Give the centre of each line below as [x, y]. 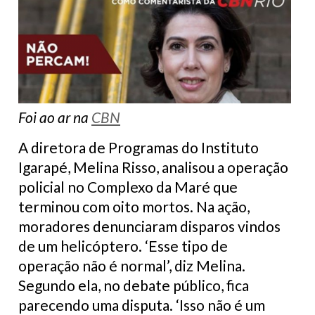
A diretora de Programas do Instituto [139, 147]
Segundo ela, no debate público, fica [134, 285]
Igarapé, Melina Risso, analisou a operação [153, 167]
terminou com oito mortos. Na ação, [134, 206]
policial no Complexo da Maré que [128, 186]
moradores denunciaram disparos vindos [149, 226]
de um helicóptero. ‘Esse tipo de [123, 245]
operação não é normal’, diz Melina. [132, 265]
